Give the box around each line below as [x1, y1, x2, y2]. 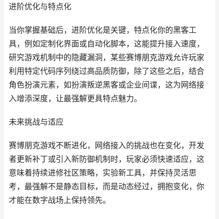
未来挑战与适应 [9, 117, 64, 127]
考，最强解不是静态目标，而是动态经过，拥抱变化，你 [9, 182, 204, 191]
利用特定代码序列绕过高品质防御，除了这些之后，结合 [9, 66, 204, 76]
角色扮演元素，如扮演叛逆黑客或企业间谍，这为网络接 [9, 80, 204, 89]
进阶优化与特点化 [9, 2, 71, 11]
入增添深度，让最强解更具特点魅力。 [9, 94, 142, 103]
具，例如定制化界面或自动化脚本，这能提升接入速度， [9, 39, 204, 48]
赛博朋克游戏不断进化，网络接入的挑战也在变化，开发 [9, 141, 204, 150]
